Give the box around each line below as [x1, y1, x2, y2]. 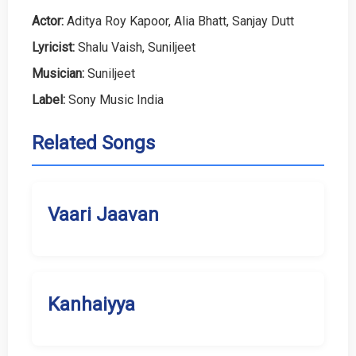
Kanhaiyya [48, 293, 135, 316]
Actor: [32, 13, 64, 29]
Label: [32, 91, 65, 107]
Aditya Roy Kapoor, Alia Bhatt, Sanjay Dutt [64, 13, 294, 29]
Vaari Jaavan [48, 203, 159, 226]
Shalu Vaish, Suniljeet [75, 39, 195, 55]
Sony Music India [65, 91, 164, 107]
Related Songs [32, 132, 155, 155]
